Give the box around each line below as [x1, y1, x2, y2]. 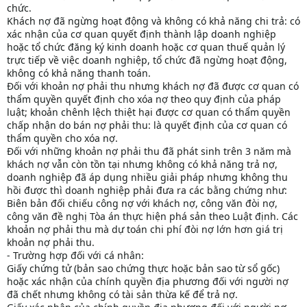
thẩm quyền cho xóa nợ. [7, 132, 118, 145]
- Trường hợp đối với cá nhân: [7, 249, 144, 262]
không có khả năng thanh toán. [7, 66, 151, 80]
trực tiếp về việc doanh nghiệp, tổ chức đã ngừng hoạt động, [7, 53, 287, 67]
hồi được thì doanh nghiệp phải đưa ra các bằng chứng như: [7, 184, 287, 197]
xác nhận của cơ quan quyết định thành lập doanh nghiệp [7, 27, 276, 41]
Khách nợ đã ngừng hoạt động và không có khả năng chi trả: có [7, 14, 300, 28]
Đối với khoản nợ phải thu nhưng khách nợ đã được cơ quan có [7, 79, 299, 93]
